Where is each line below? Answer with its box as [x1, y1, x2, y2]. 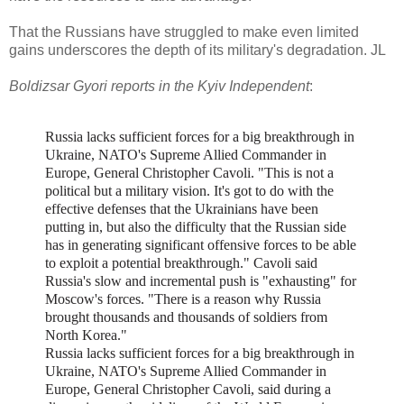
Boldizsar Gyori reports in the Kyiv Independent [9, 78, 309, 94]
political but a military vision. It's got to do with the [45, 182, 334, 198]
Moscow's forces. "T [45, 290, 163, 307]
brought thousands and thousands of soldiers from [45, 308, 327, 325]
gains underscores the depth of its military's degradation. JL [9, 41, 386, 58]
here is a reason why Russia [163, 290, 321, 307]
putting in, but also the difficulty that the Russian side [45, 218, 346, 234]
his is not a [273, 164, 334, 180]
